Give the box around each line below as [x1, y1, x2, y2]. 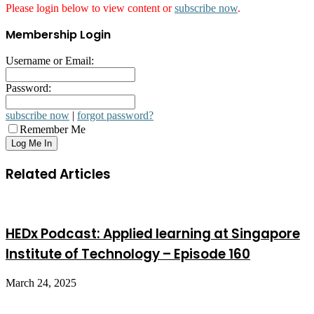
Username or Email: [6, 55, 94, 67]
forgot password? [77, 109, 153, 122]
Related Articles [6, 165, 111, 184]
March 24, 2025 [6, 277, 76, 289]
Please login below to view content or [6, 2, 175, 15]
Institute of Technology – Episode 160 [6, 244, 250, 264]
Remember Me [20, 123, 86, 136]
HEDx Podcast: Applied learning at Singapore [6, 224, 300, 243]
